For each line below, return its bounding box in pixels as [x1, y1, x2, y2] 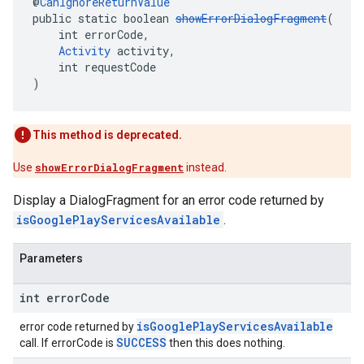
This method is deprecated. [32, 128, 182, 141]
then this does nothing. [167, 336, 285, 349]
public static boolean [32, 11, 175, 26]
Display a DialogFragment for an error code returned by [13, 193, 324, 208]
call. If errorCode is [19, 336, 116, 349]
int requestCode [32, 59, 156, 75]
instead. [184, 161, 227, 174]
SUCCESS [116, 335, 167, 350]
